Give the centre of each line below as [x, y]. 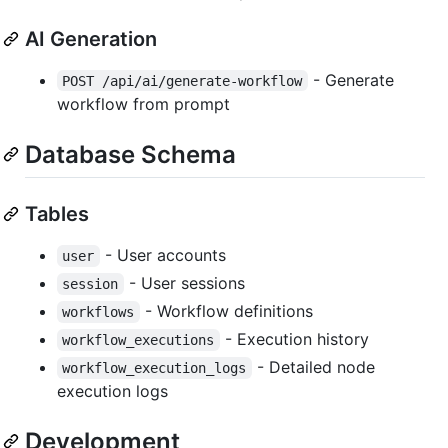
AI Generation [91, 38]
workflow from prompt [143, 103]
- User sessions [184, 282]
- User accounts [162, 254]
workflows [98, 311]
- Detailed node [315, 366]
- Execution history [294, 338]
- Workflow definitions [226, 310]
